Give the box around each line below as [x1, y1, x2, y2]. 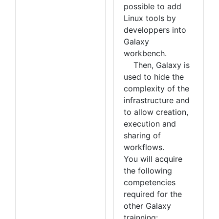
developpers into [124, 25, 186, 35]
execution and [124, 119, 176, 129]
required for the [124, 189, 182, 199]
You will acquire [124, 154, 182, 164]
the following [124, 166, 172, 175]
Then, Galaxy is [124, 60, 190, 70]
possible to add [124, 1, 181, 11]
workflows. [124, 142, 164, 152]
